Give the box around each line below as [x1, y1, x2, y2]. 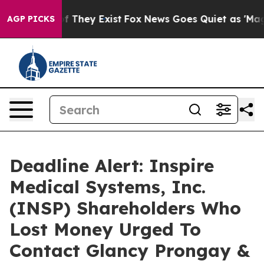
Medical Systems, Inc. [9, 176, 206, 198]
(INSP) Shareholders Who [9, 197, 241, 219]
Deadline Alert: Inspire [9, 154, 214, 177]
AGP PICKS [7, 14, 55, 24]
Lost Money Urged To [9, 218, 201, 240]
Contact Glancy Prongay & [9, 239, 250, 262]
